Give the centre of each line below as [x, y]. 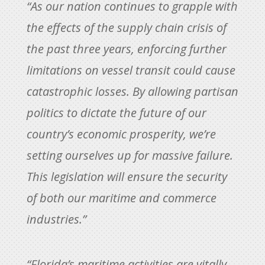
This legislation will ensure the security [127, 176]
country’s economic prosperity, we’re [121, 134]
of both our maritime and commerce [121, 198]
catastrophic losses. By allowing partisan [132, 91]
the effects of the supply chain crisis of [126, 27]
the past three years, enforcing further [126, 49]
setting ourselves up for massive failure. [130, 155]
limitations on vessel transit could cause [131, 70]
